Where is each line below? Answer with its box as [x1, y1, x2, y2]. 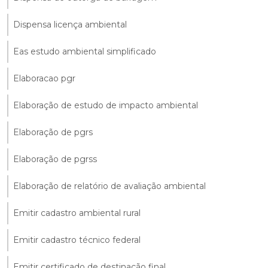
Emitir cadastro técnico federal [13, 234, 141, 245]
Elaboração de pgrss [13, 153, 97, 165]
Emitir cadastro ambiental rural [13, 207, 141, 218]
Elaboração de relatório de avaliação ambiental [13, 180, 206, 191]
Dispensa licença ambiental [13, 19, 127, 30]
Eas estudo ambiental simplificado [13, 45, 156, 57]
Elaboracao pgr [13, 72, 75, 84]
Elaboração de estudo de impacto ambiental [13, 99, 198, 111]
